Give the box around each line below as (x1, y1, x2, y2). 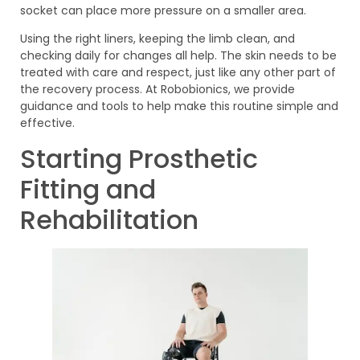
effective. (20, 115, 75, 132)
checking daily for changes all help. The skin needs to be (20, 47, 337, 64)
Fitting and (20, 170, 156, 207)
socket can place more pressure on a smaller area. (20, 2, 306, 19)
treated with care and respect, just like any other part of (20, 64, 336, 81)
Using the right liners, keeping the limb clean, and (20, 31, 295, 47)
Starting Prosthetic (20, 140, 258, 177)
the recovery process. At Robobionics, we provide (20, 81, 295, 98)
